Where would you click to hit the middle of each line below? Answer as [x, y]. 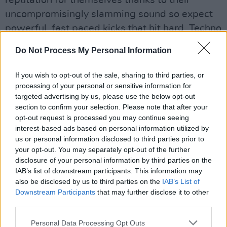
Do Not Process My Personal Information [93, 50]
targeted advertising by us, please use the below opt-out [105, 96]
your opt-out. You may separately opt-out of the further [103, 149]
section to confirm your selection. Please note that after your [111, 107]
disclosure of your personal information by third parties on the [113, 160]
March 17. [28, 71]
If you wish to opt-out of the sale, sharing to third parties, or [110, 75]
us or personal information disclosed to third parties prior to [110, 139]
